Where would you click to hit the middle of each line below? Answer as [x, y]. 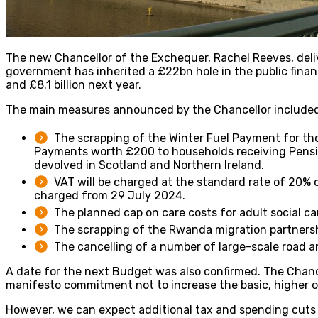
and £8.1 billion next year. [73, 84]
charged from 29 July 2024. [110, 195]
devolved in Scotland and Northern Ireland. [149, 165]
